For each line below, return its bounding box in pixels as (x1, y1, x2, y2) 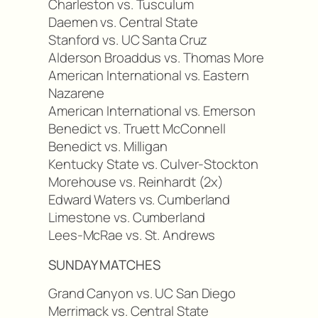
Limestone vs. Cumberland (48, 208, 205, 227)
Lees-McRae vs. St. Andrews (48, 226, 216, 245)
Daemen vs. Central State (48, 13, 198, 32)
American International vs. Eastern (48, 66, 249, 85)
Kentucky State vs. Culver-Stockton (48, 155, 258, 174)
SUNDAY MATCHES (48, 255, 160, 274)
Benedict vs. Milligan (48, 137, 168, 156)
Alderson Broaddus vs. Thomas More (48, 48, 264, 67)
